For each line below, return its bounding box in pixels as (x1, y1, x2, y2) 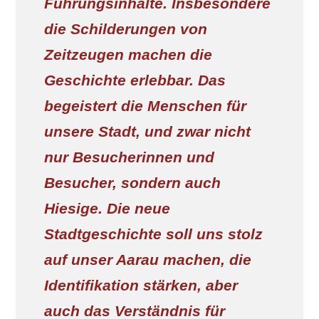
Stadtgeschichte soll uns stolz (44, 225, 263, 242)
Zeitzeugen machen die (44, 46, 212, 63)
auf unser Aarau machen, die (44, 251, 251, 268)
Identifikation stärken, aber (44, 276, 238, 293)
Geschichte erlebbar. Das (44, 71, 226, 88)
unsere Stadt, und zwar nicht (44, 122, 251, 140)
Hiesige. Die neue (44, 199, 170, 216)
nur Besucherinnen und (44, 148, 214, 165)
